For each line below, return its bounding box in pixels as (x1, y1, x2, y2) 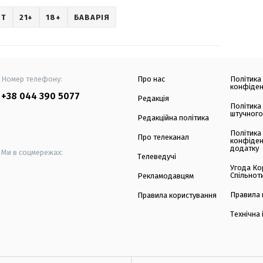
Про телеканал (137, 133, 189, 142)
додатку (230, 144, 259, 153)
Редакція (137, 94, 169, 103)
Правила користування (137, 191, 217, 200)
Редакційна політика (137, 113, 209, 123)
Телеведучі (137, 152, 176, 161)
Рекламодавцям (137, 171, 194, 181)
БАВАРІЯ (73, 12, 110, 22)
